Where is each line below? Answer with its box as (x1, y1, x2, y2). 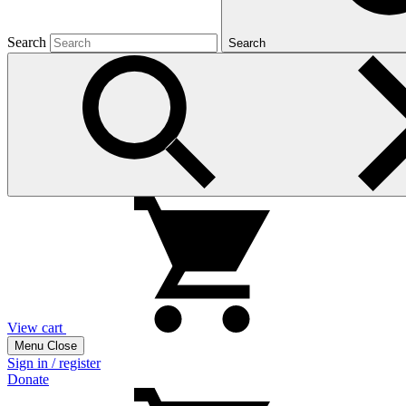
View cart (7, 320, 63, 335)
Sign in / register (7, 355, 101, 371)
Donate (7, 372, 49, 387)
